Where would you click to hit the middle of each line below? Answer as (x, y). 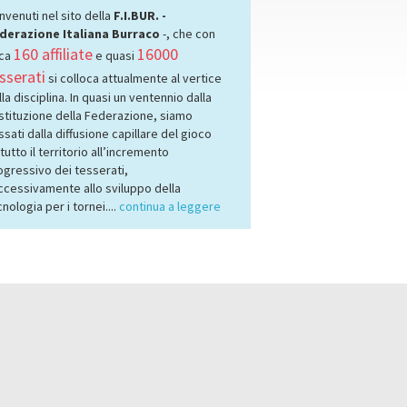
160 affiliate (53, 54)
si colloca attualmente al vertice (133, 78)
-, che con (187, 34)
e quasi (114, 55)
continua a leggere (169, 206)
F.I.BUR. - (139, 15)
